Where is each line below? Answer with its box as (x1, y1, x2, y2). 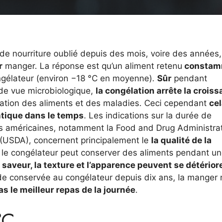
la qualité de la (151, 135, 212, 145)
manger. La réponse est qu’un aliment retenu (2, 60, 182, 71)
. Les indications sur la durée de (84, 110, 212, 120)
